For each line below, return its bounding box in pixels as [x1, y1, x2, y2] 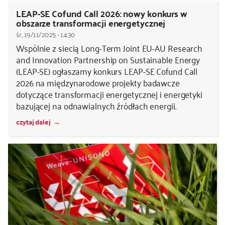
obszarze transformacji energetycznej [16, 14, 166, 31]
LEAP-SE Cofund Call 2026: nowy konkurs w [16, 5, 187, 22]
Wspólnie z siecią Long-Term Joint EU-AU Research [16, 39, 203, 56]
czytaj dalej [16, 115, 51, 128]
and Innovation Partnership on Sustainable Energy [16, 51, 200, 67]
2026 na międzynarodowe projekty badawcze [16, 74, 180, 90]
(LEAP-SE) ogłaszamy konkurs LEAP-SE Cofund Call [16, 62, 198, 79]
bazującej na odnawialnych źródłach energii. [16, 97, 176, 114]
